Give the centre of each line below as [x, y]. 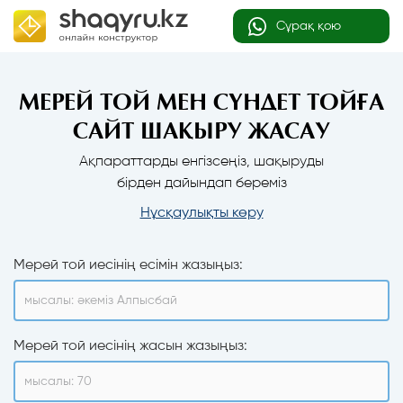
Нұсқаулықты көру [201, 211]
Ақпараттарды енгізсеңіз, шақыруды [201, 160]
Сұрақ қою [307, 26]
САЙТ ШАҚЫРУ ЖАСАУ [201, 126]
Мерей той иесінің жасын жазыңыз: [130, 345]
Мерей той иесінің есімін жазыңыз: [128, 264]
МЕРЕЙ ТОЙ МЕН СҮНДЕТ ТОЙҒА [201, 98]
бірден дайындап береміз [201, 182]
